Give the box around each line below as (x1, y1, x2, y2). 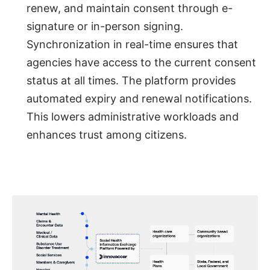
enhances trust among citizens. (27, 128, 187, 142)
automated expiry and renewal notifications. (27, 92, 252, 105)
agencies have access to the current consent (27, 56, 256, 69)
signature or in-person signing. (27, 20, 183, 33)
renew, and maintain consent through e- (27, 2, 233, 15)
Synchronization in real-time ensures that (27, 38, 238, 51)
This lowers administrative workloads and (27, 110, 239, 124)
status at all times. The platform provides (27, 74, 236, 87)
